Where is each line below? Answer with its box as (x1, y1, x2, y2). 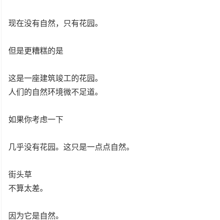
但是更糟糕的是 (8, 44, 63, 56)
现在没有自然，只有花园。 (8, 17, 103, 29)
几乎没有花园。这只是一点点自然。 (8, 140, 134, 153)
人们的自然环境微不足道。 (8, 85, 103, 98)
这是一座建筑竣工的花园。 (8, 72, 103, 84)
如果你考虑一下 (8, 113, 63, 125)
